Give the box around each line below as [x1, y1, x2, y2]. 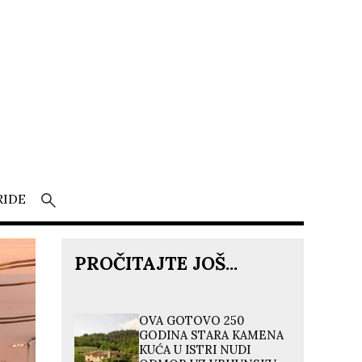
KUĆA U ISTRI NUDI [139, 342, 251, 357]
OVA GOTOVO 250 [139, 313, 245, 328]
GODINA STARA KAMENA [139, 327, 284, 343]
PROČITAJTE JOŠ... [74, 250, 238, 275]
